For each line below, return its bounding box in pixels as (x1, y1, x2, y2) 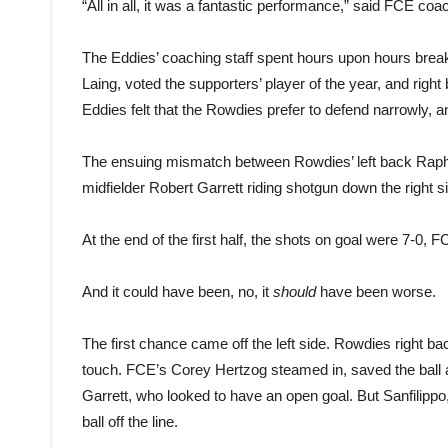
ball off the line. (82, 413, 178, 430)
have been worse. (316, 283, 436, 300)
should (273, 283, 316, 300)
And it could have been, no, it (82, 283, 273, 300)
